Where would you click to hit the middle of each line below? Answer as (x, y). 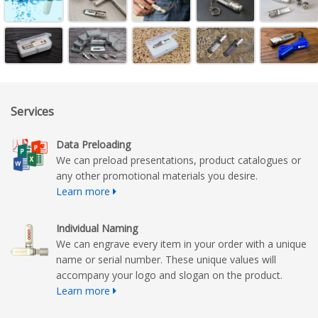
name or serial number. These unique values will (166, 260)
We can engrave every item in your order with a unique (181, 244)
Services (32, 112)
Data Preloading (93, 145)
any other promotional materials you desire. (157, 176)
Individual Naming (97, 229)
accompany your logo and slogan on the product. (169, 275)
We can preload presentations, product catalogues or (179, 160)
